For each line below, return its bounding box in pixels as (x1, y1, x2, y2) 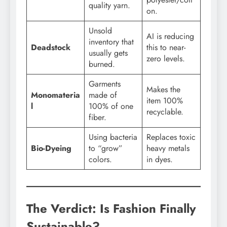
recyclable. (146, 106, 183, 118)
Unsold (89, 25, 112, 37)
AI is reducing (146, 30, 194, 43)
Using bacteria (89, 131, 137, 143)
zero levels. (146, 53, 185, 65)
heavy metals (146, 142, 190, 155)
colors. (89, 154, 112, 166)
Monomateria (31, 89, 80, 101)
